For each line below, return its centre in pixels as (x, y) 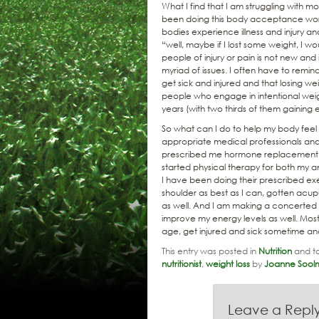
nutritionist (182, 263)
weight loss (228, 263)
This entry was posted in (210, 251)
